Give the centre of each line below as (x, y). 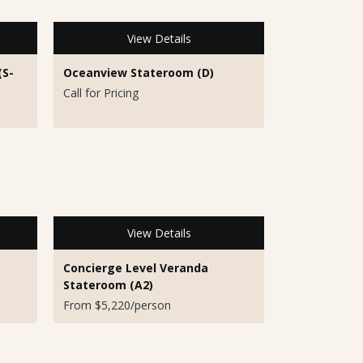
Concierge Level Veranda (136, 267)
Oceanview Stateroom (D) (139, 73)
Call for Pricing (101, 93)
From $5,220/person (117, 305)
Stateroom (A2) (108, 284)
